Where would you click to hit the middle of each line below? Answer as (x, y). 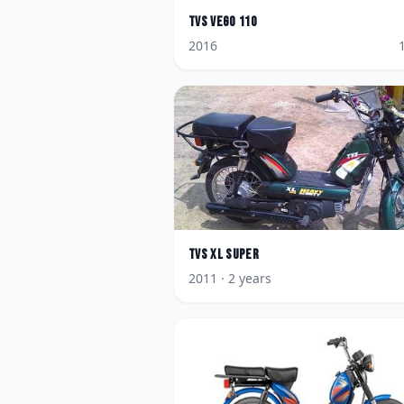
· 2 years (244, 278)
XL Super (234, 255)
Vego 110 (233, 22)
